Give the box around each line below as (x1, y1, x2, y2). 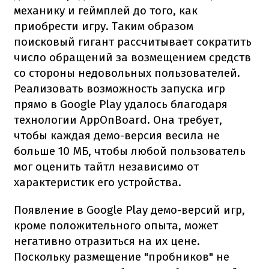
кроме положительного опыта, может (14, 218, 218, 232)
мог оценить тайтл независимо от (14, 159, 199, 174)
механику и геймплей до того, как (14, 3, 198, 17)
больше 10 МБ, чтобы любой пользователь (14, 144, 246, 158)
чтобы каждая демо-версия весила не (14, 128, 220, 142)
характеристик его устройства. (14, 175, 181, 189)
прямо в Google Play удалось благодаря (14, 97, 228, 111)
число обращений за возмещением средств (14, 50, 251, 64)
